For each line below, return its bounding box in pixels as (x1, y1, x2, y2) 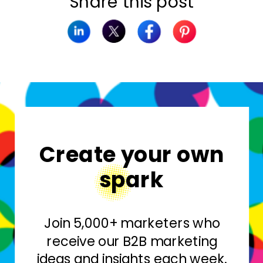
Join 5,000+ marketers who (43, 213, 220, 233)
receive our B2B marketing (46, 231, 218, 251)
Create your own (39, 139, 225, 170)
